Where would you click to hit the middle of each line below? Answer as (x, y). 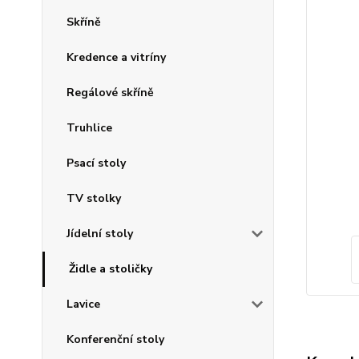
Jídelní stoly (100, 234)
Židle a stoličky (111, 269)
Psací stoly (96, 163)
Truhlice (89, 128)
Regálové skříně (110, 93)
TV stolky (94, 198)
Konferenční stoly (115, 339)
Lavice (83, 304)
